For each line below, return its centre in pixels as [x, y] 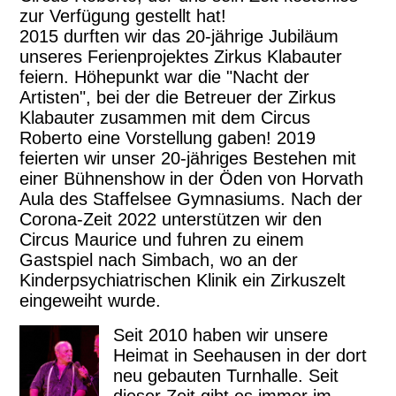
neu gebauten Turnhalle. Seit [225, 375]
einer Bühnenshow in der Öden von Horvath [192, 178]
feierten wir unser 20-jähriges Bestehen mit [188, 158]
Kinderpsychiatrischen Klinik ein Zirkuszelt [183, 280]
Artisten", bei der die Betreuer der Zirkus [178, 97]
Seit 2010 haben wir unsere [220, 335]
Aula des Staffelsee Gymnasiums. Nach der [191, 198]
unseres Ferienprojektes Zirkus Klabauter [181, 56]
